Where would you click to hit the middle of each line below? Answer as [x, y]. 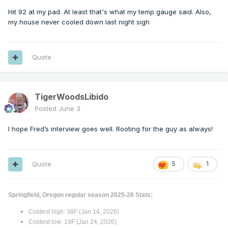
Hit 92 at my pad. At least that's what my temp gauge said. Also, [110, 12]
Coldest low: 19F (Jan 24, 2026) [73, 222]
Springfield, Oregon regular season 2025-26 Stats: [80, 195]
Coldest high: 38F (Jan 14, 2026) [74, 212]
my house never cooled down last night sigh [79, 22]
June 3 [69, 109]
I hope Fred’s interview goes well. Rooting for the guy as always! [110, 129]
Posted [47, 109]
